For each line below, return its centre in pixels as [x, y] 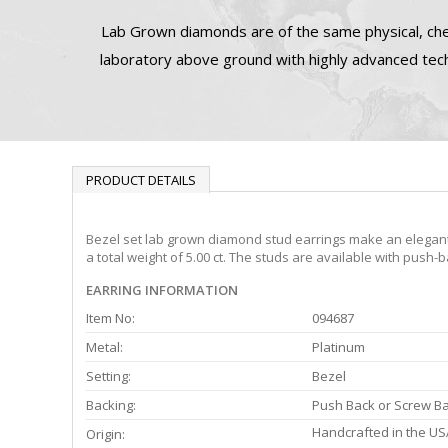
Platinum [338, 347]
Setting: [108, 376]
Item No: [110, 318]
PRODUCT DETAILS [141, 180]
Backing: [111, 405]
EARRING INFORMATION [162, 290]
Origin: [105, 434]
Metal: [104, 347]
